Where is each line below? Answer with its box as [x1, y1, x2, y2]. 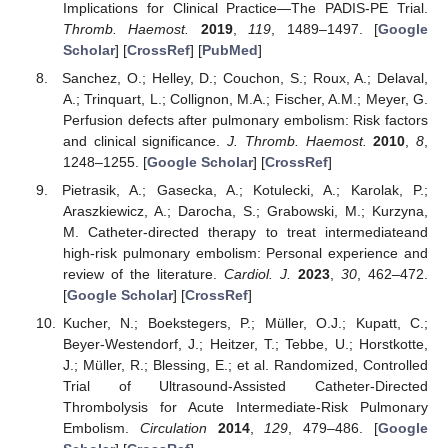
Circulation [139, 420, 207, 437]
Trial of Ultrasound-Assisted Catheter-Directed [62, 378, 428, 395]
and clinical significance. [62, 132, 228, 149]
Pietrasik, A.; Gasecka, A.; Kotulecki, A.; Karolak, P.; [62, 181, 428, 198]
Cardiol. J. [223, 265, 291, 282]
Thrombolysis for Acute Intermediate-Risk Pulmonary [62, 399, 428, 416]
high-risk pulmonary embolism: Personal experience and [62, 244, 428, 261]
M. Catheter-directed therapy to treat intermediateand [62, 223, 428, 240]
